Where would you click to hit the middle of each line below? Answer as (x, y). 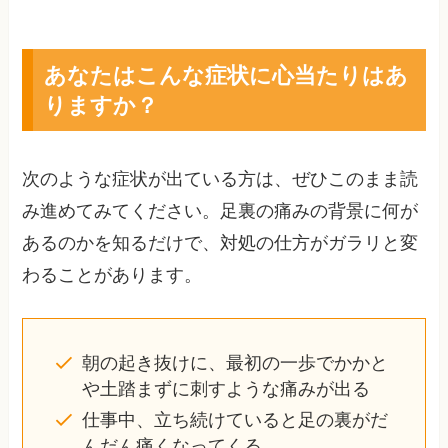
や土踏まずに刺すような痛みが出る (225, 389)
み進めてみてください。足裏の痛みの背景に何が (220, 211)
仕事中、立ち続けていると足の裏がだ (234, 419)
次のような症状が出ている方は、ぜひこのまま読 (220, 179)
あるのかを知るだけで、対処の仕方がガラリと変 (220, 243)
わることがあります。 (112, 275)
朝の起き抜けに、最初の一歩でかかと (234, 363)
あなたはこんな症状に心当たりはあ (225, 75)
